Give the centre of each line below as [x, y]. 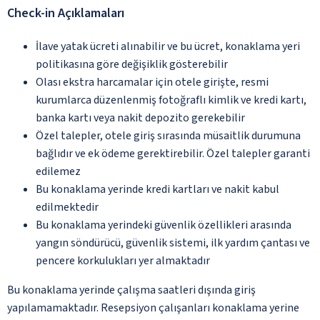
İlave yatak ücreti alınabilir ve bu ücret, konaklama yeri [168, 46]
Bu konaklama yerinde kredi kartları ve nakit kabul [157, 189]
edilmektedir [67, 207]
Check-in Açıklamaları [66, 13]
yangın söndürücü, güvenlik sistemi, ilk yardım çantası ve [173, 242]
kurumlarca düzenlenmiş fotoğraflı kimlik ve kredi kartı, [171, 100]
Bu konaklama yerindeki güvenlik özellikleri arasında [164, 225]
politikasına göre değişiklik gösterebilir [132, 64]
